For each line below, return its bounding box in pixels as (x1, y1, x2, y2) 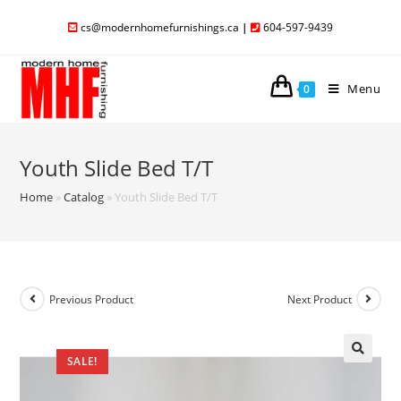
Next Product (286, 291, 352, 307)
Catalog (64, 189, 105, 205)
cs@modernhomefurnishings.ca (81, 20, 239, 35)
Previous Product (49, 291, 134, 307)
